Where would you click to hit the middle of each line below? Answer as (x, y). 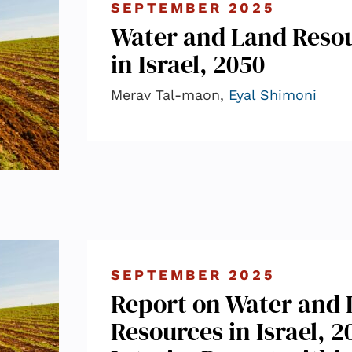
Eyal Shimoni (272, 95)
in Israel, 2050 (187, 65)
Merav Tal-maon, (169, 95)
